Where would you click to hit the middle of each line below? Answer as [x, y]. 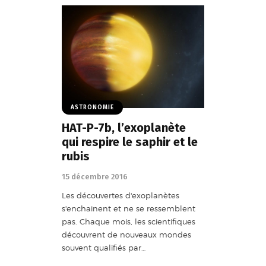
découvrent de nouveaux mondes [126, 234]
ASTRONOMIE [92, 107]
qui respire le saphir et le [130, 142]
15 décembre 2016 [95, 177]
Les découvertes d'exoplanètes [121, 195]
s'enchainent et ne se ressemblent [129, 208]
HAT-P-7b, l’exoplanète [124, 128]
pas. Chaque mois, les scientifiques [129, 221]
